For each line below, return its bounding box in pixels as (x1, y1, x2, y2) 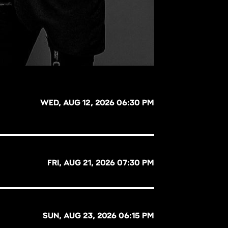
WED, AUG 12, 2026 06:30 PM (40, 98, 155, 108)
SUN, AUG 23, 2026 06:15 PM (43, 211, 155, 221)
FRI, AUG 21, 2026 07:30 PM (47, 158, 155, 168)
